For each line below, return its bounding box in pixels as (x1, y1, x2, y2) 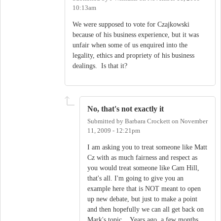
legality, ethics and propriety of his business (73, 51, 194, 59)
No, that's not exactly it (87, 104, 164, 113)
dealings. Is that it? (73, 62, 127, 70)
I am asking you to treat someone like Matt (87, 143, 207, 151)
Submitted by (87, 118, 125, 125)
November (180, 118, 208, 125)
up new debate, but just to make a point (87, 195, 197, 203)
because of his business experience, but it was (73, 31, 199, 38)
